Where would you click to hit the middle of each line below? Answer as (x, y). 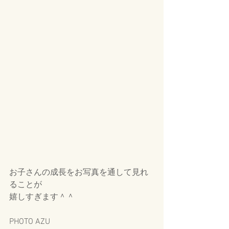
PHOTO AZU (30, 222)
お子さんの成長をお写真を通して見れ (79, 173)
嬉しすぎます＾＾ (42, 198)
